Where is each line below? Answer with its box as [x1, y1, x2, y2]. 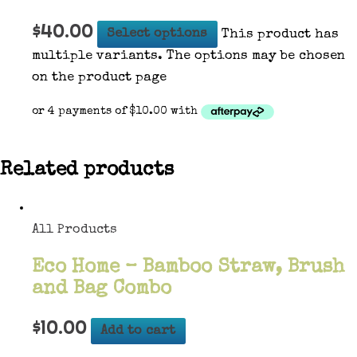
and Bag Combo [32, 279, 171, 299]
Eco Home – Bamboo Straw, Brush [32, 257, 344, 277]
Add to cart [100, 324, 176, 339]
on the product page [32, 70, 167, 84]
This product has [217, 27, 339, 41]
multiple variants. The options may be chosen [32, 49, 345, 63]
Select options [107, 27, 208, 41]
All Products [32, 223, 117, 237]
